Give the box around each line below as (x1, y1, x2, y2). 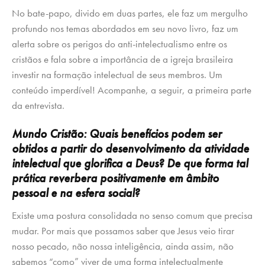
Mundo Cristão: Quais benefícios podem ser (12, 126, 222, 142)
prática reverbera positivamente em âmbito (12, 170, 219, 186)
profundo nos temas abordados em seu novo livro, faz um (12, 22, 238, 35)
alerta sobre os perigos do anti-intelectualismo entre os (12, 37, 227, 51)
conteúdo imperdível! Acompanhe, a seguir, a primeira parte (12, 83, 251, 97)
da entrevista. (12, 99, 64, 112)
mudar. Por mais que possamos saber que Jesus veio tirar (12, 224, 234, 238)
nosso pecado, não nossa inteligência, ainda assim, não (12, 240, 234, 253)
